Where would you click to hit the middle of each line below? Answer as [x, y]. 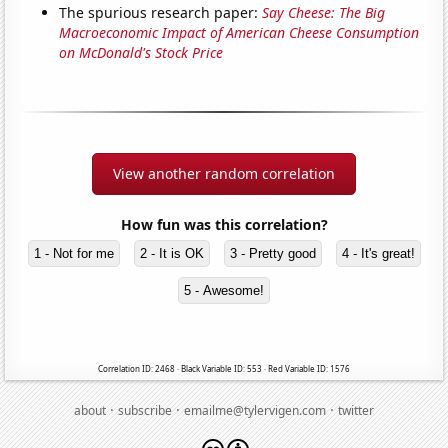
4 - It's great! [378, 253]
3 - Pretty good [272, 253]
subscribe [145, 410]
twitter [356, 410]
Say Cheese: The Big [324, 12]
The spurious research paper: [161, 12]
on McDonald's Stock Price [141, 52]
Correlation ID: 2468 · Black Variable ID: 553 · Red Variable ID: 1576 [224, 368]
